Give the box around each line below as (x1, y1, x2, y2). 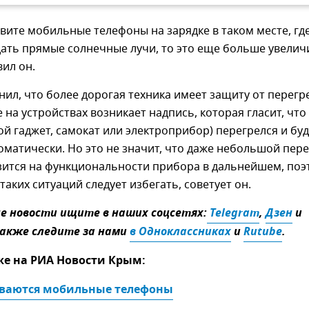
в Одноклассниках (130, 223, 231, 242)
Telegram (207, 205, 259, 223)
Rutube (243, 223, 282, 242)
